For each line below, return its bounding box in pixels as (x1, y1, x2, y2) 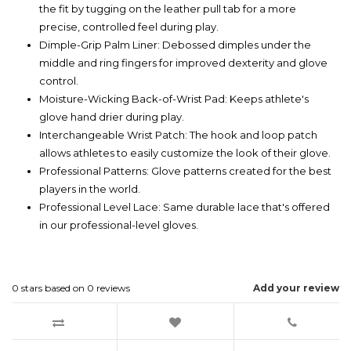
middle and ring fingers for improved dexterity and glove (39, 56, 327, 70)
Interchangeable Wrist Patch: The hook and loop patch (39, 128, 317, 142)
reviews (94, 282, 130, 295)
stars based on (19, 282, 87, 295)
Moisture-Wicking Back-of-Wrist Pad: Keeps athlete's (39, 92, 309, 106)
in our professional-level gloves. (39, 219, 198, 232)
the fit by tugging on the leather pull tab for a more (39, 2, 296, 16)
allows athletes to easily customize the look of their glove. (39, 147, 331, 160)
